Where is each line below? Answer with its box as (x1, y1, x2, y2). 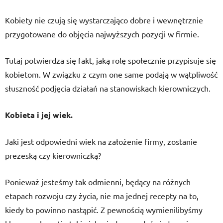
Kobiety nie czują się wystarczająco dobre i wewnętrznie (5, 15, 203, 25)
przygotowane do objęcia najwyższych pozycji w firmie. (5, 29, 199, 39)
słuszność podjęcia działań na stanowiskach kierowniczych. (5, 83, 211, 93)
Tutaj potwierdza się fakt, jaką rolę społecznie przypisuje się (5, 55, 216, 65)
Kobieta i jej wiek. (5, 110, 73, 120)
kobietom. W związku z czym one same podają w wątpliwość (5, 69, 218, 79)
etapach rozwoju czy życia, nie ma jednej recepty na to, (5, 191, 199, 201)
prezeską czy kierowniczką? (5, 150, 101, 160)
